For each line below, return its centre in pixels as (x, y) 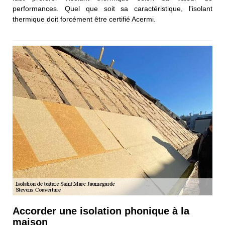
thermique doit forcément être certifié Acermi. (84, 19)
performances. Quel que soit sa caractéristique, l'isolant (113, 8)
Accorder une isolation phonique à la (101, 211)
